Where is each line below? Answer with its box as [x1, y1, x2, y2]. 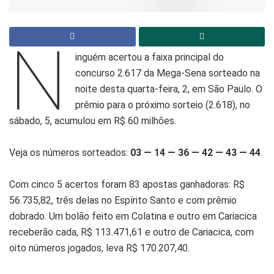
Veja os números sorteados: [9, 147, 130, 159]
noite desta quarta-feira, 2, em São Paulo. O [75, 83, 263, 95]
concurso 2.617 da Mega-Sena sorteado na [75, 67, 261, 80]
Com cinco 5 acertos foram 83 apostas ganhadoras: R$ [9, 179, 245, 191]
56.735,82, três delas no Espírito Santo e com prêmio [9, 194, 237, 207]
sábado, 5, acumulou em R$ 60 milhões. [9, 115, 176, 127]
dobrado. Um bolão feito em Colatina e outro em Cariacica [9, 210, 257, 223]
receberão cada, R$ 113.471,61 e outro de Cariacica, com [9, 226, 254, 239]
